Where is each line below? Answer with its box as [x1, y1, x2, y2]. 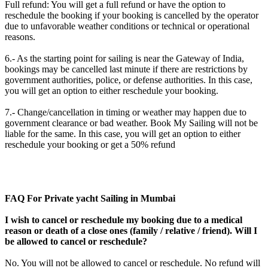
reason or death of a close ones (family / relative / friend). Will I [5, 225, 257, 236]
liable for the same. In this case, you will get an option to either [5, 128, 240, 139]
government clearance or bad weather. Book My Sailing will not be [5, 117, 258, 128]
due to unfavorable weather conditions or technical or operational [5, 20, 249, 31]
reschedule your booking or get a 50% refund [5, 139, 175, 150]
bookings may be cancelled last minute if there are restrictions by [5, 63, 248, 74]
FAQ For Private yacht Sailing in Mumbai [5, 193, 178, 203]
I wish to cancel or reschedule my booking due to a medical [5, 214, 242, 225]
